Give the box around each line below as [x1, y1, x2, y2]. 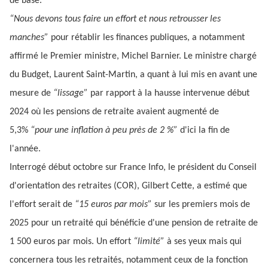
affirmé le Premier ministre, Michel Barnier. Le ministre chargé [10, 51, 257, 61]
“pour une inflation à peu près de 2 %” [31, 125, 180, 135]
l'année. [10, 144, 43, 154]
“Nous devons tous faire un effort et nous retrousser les [10, 14, 221, 24]
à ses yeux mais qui [165, 236, 242, 246]
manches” [10, 32, 51, 42]
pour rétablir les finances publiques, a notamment [51, 32, 245, 42]
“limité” [133, 236, 165, 246]
